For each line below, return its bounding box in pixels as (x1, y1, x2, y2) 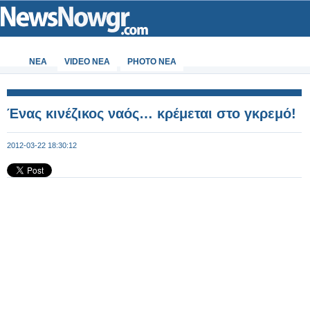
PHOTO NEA (127, 57, 176, 66)
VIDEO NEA (64, 57, 110, 66)
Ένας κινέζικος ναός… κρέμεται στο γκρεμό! (7, 106, 296, 121)
